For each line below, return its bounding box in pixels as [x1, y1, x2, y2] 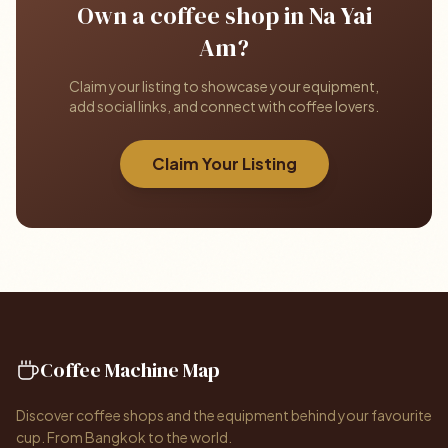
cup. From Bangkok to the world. [16, 428, 232, 446]
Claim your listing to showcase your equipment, [69, 77, 379, 95]
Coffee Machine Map [40, 356, 220, 384]
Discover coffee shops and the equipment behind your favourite [16, 406, 432, 424]
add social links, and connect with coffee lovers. [69, 97, 379, 115]
